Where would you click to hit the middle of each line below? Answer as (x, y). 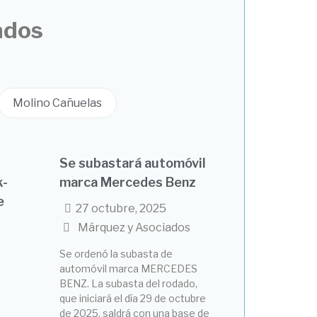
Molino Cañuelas (57, 103)
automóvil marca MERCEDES (128, 268)
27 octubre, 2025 (121, 208)
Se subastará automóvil (132, 163)
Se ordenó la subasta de (116, 253)
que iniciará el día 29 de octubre (132, 298)
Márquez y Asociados (134, 227)
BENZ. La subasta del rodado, (128, 283)
